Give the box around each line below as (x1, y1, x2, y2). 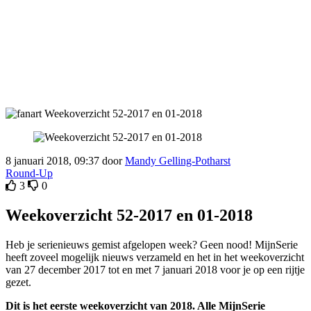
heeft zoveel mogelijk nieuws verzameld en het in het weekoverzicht (6, 251, 304, 263)
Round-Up (6, 167, 53, 179)
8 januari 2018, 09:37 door (6, 154, 125, 167)
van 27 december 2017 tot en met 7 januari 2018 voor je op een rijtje (6, 263, 305, 276)
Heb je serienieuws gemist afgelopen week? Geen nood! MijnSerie (6, 238, 298, 251)
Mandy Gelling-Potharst (125, 154, 230, 167)
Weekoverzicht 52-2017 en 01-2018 (6, 205, 253, 224)
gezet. (6, 276, 31, 288)
